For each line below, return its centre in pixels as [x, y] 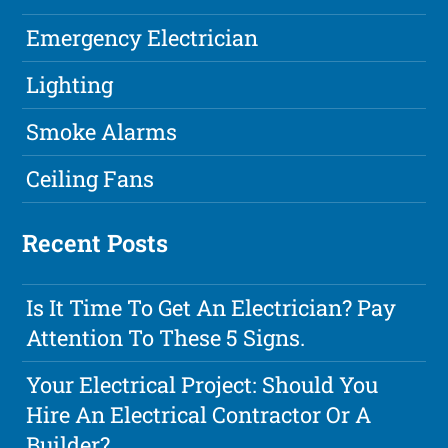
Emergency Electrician [142, 38]
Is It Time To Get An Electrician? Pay [211, 308]
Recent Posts [95, 243]
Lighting [70, 85]
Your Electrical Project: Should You [202, 385]
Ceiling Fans [90, 179]
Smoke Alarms [102, 132]
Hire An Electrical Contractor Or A [199, 415]
